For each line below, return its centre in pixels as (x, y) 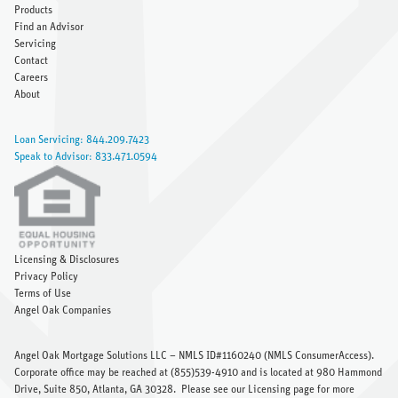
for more (334, 390)
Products (33, 10)
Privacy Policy (46, 277)
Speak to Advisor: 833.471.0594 (86, 157)
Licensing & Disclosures (67, 260)
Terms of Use (43, 294)
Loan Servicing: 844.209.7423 (82, 140)
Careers (31, 78)
